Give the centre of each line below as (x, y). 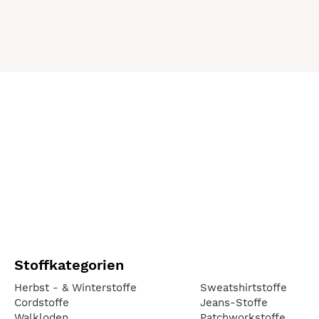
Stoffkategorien (69, 265)
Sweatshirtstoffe (243, 287)
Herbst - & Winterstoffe (75, 287)
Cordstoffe (42, 302)
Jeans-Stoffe (234, 302)
